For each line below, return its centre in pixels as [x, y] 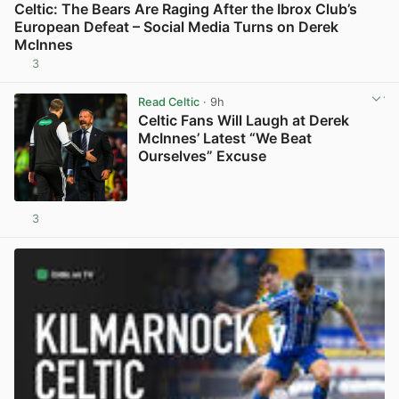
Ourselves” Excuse [202, 155]
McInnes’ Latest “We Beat [224, 138]
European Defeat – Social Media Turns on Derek [176, 26]
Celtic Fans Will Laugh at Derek [243, 120]
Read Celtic [168, 102]
